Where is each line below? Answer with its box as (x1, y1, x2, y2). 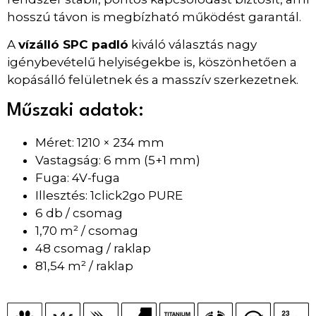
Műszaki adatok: (7, 101, 144, 120)
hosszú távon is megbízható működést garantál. (7, 9, 301, 24)
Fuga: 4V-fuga (35, 170, 120, 185)
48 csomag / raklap (35, 241, 151, 255)
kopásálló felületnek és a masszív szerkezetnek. (7, 73, 298, 87)
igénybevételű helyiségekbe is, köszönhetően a (7, 55, 297, 70)
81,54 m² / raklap (35, 258, 133, 273)
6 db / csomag (35, 205, 123, 220)
